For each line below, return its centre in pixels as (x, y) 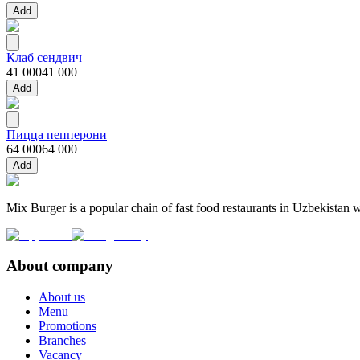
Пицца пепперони (57, 134)
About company (60, 266)
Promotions (67, 326)
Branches (62, 341)
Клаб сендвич (44, 57)
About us (62, 297)
